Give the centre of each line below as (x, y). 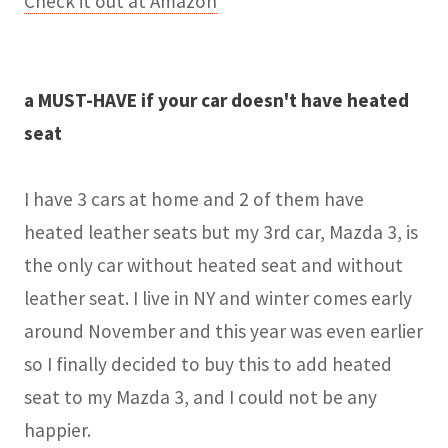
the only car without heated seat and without (213, 264)
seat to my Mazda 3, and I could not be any (200, 396)
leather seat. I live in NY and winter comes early (218, 297)
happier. (57, 429)
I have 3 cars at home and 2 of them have (194, 198)
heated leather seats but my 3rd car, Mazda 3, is (221, 231)
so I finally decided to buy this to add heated (208, 363)
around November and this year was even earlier (223, 330)
